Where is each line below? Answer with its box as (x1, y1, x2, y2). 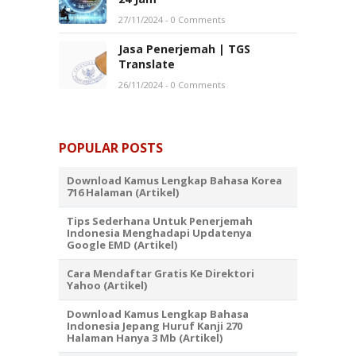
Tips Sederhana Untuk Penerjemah (67, 214, 253, 228)
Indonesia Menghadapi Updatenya (67, 226, 252, 240)
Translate (118, 56, 175, 72)
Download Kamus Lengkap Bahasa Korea (67, 173, 282, 188)
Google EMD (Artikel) (67, 238, 177, 252)
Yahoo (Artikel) (67, 278, 147, 292)
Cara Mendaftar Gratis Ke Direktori (67, 266, 254, 281)
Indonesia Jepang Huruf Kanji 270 (67, 319, 242, 333)
